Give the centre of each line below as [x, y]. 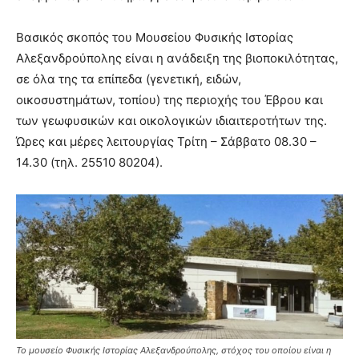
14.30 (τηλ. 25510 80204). [89, 163]
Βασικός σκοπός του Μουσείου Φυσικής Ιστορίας [155, 38]
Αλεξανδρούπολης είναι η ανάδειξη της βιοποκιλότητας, [177, 58]
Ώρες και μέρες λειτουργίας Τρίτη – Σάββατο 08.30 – [166, 142]
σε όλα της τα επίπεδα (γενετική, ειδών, [129, 79]
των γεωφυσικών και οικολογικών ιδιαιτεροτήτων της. [171, 121]
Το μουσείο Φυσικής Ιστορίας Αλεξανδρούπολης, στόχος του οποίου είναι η [173, 350]
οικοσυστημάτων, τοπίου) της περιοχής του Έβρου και [169, 100]
